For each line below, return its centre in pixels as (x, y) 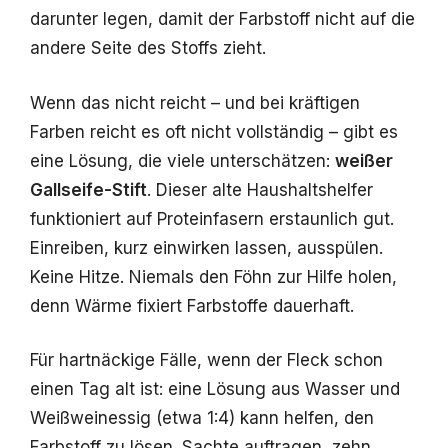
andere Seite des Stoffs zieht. (148, 48)
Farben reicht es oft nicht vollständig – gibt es (214, 131)
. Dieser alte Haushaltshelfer (260, 189)
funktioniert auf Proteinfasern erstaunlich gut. (212, 218)
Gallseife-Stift (88, 189)
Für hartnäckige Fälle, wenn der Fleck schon (206, 360)
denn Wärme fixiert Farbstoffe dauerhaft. (192, 305)
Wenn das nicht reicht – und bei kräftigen (195, 102)
